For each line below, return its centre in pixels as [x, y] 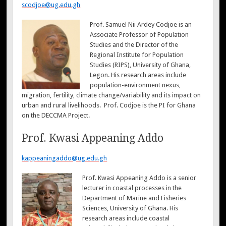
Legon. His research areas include [138, 75]
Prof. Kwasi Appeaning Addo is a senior [139, 178]
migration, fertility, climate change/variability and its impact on [111, 95]
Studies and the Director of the [134, 45]
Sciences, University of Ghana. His [130, 208]
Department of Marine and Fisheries [134, 198]
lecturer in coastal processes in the [132, 188]
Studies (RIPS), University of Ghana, [140, 65]
